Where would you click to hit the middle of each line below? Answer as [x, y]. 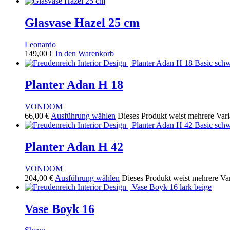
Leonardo [40, 44]
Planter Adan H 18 [74, 84]
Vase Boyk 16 [60, 209]
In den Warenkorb [85, 54]
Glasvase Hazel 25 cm [82, 23]
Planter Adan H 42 [74, 147]
